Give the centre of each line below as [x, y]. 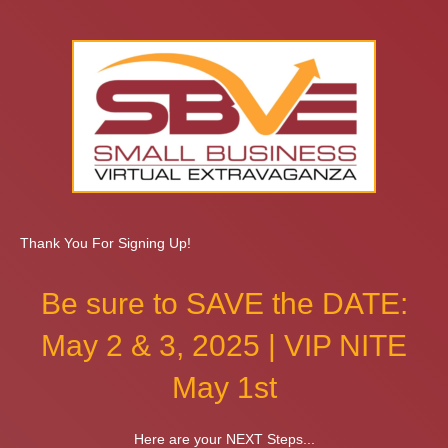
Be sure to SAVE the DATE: [224, 303]
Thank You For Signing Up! [105, 243]
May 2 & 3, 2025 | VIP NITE [224, 345]
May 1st [224, 387]
